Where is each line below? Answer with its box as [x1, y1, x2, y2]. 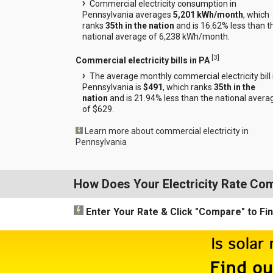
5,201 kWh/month [172, 10, 243, 20]
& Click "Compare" [158, 205, 245, 218]
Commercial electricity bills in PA [75, 55, 210, 65]
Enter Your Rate [83, 205, 158, 218]
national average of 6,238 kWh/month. [82, 32, 230, 42]
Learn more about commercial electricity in [84, 126, 249, 136]
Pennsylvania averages [82, 10, 173, 20]
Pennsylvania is [82, 82, 143, 92]
